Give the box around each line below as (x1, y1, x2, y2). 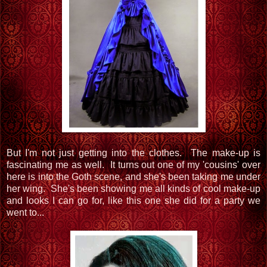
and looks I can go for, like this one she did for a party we (7, 195, 260, 206)
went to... (7, 207, 44, 218)
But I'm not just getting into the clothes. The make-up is (7, 147, 260, 158)
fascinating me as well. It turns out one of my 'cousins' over (7, 159, 260, 170)
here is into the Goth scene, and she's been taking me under (7, 171, 260, 182)
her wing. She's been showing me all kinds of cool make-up (7, 183, 260, 194)
